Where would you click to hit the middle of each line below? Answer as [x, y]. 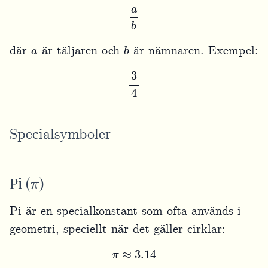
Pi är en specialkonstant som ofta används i [125, 211]
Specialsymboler [60, 135]
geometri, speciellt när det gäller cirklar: [118, 229]
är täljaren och [80, 51]
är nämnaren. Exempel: [194, 51]
